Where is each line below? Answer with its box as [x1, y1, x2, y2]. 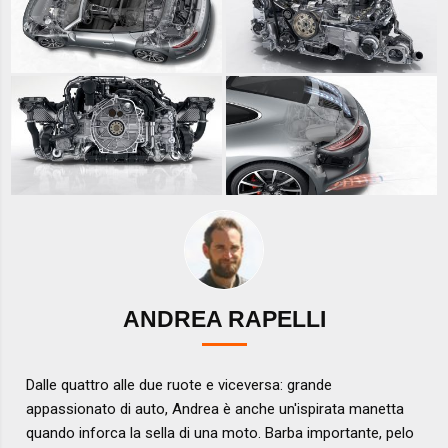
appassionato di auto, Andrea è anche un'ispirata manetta [26, 399, 405, 418]
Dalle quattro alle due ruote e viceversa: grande [26, 375, 333, 394]
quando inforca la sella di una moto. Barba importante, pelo [26, 423, 415, 442]
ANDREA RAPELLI [122, 307, 326, 333]
